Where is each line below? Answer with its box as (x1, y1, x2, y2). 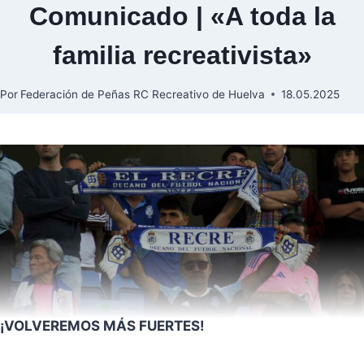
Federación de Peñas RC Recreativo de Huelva (20, 87, 266, 101)
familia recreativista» (52, 41, 312, 70)
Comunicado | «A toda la (28, 2, 336, 31)
